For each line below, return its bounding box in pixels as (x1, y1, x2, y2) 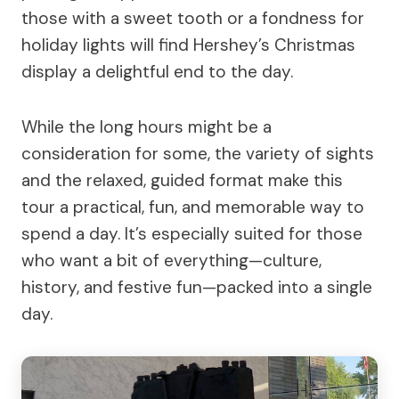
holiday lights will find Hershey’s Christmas (21, 33, 355, 56)
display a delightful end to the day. (21, 60, 293, 83)
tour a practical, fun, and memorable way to (21, 195, 364, 218)
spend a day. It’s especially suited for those (21, 222, 362, 245)
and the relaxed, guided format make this (21, 168, 343, 191)
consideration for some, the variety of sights (21, 142, 374, 165)
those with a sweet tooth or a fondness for (21, 6, 364, 29)
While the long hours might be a (21, 115, 272, 138)
